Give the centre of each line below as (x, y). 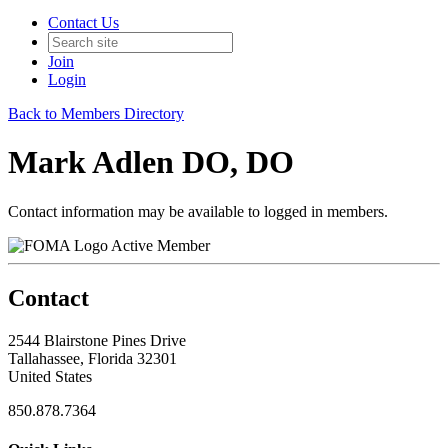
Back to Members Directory (96, 113)
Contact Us (83, 22)
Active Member (160, 245)
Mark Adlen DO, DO (151, 162)
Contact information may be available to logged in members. (198, 211)
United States (50, 376)
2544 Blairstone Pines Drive (97, 340)
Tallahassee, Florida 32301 (92, 358)
